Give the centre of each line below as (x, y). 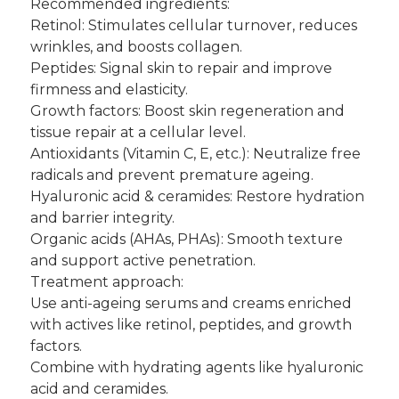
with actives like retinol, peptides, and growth (191, 325)
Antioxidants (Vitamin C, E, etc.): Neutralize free (195, 154)
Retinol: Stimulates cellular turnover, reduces (193, 26)
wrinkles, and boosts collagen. (136, 47)
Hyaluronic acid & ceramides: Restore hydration (197, 197)
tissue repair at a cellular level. (138, 133)
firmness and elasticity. (109, 90)
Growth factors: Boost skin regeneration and (187, 111)
